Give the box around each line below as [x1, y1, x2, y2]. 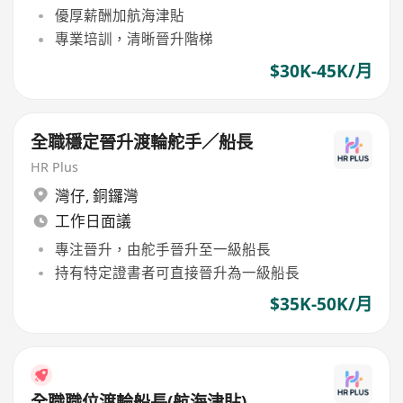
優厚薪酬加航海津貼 [54, 5, 184, 26]
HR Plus [31, 158, 79, 176]
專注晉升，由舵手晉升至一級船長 [54, 238, 271, 259]
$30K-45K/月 [269, 58, 372, 83]
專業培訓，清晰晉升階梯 [54, 29, 213, 49]
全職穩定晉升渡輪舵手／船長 [31, 130, 254, 155]
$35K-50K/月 [269, 292, 372, 317]
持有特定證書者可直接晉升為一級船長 [54, 263, 300, 283]
